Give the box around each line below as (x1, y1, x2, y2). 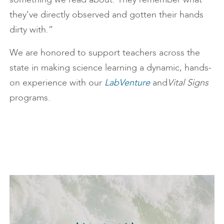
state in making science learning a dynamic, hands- (9, 61, 211, 73)
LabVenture (104, 76, 150, 88)
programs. (9, 91, 50, 103)
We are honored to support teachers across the (9, 46, 200, 58)
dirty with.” (9, 23, 53, 35)
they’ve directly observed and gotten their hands (9, 8, 203, 20)
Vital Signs (167, 76, 208, 88)
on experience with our (9, 76, 104, 88)
